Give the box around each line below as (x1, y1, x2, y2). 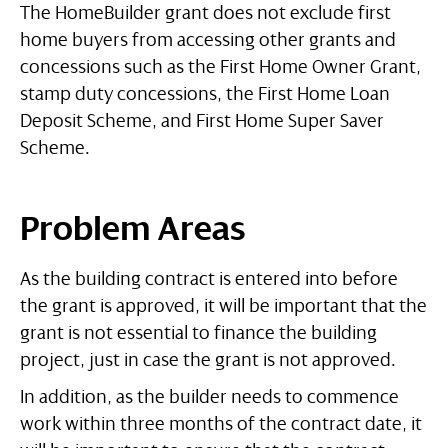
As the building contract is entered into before (20, 269, 398, 290)
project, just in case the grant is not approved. (20, 350, 396, 371)
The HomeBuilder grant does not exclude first (20, 3, 391, 24)
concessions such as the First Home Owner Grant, (20, 57, 421, 78)
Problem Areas (20, 210, 246, 249)
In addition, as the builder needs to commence (20, 387, 399, 408)
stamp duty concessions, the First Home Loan (20, 84, 390, 105)
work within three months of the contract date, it (20, 414, 422, 435)
